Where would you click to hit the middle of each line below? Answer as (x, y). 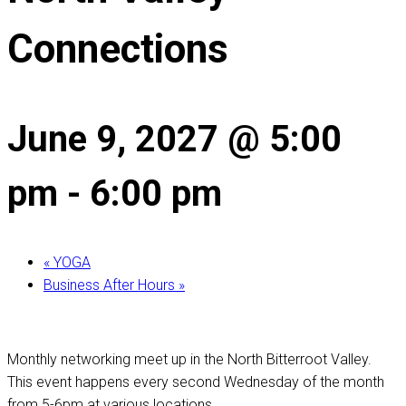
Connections (118, 49)
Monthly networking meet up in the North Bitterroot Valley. (189, 359)
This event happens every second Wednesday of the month (196, 382)
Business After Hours (111, 285)
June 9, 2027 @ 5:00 (174, 139)
